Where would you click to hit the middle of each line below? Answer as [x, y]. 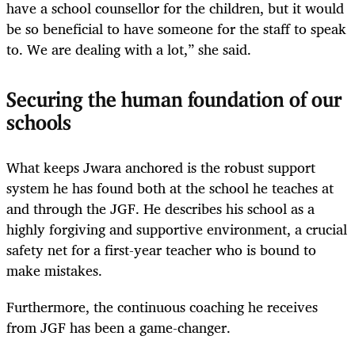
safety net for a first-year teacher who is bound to [161, 249]
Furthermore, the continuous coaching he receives [162, 306]
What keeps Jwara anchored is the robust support [161, 167]
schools [39, 124]
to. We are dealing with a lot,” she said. [129, 50]
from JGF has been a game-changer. [118, 327]
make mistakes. [54, 270]
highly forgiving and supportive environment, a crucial [177, 229]
